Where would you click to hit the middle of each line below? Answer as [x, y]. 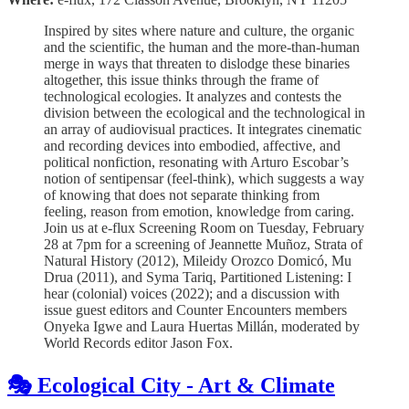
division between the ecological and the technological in [204, 112]
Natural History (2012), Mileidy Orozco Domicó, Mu [198, 260]
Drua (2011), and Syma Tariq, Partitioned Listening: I [198, 277]
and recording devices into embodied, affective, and [192, 145]
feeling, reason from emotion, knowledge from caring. [199, 211]
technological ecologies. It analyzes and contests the [193, 96]
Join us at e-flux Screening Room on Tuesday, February [204, 227]
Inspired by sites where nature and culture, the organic [199, 30]
